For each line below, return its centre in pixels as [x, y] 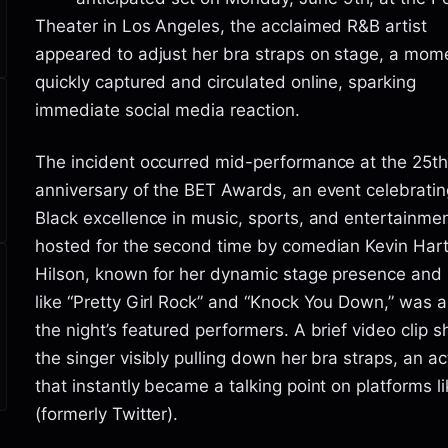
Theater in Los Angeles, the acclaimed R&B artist [231, 26]
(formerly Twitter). [107, 414]
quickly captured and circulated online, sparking [225, 82]
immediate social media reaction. [167, 110]
